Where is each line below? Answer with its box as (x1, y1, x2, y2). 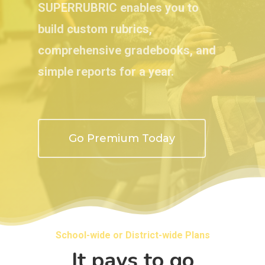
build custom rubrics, (38, 22, 153, 37)
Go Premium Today (69, 132, 176, 146)
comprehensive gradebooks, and (38, 43, 216, 58)
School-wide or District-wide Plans (55, 230, 210, 241)
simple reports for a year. (38, 64, 174, 79)
